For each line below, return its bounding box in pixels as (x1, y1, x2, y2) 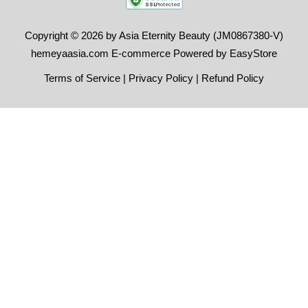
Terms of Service (44, 71, 120, 84)
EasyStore (230, 47, 277, 59)
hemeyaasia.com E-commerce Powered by (31, 47, 230, 59)
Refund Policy (201, 71, 264, 84)
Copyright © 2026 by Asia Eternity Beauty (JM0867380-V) (25, 29, 283, 41)
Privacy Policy (129, 71, 193, 84)
